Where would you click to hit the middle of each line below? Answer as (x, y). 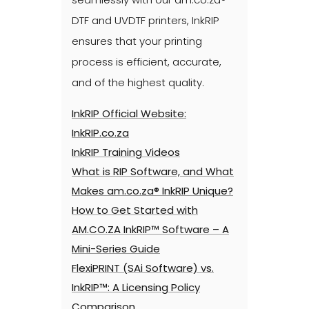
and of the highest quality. (138, 82)
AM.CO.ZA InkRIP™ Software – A (150, 229)
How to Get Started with (135, 210)
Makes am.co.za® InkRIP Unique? (152, 190)
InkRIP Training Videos (126, 152)
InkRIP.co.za (100, 132)
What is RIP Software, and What (153, 171)
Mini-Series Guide (116, 248)
